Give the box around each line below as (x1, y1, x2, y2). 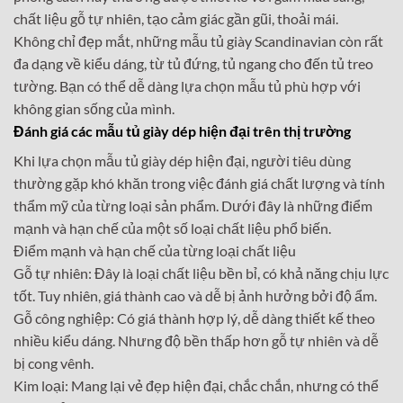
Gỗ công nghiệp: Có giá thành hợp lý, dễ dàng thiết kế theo (13, 309, 375, 327)
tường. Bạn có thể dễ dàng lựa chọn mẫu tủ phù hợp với (13, 76, 361, 94)
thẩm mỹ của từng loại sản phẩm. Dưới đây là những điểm (13, 196, 372, 214)
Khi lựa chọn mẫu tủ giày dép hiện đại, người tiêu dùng (13, 151, 351, 169)
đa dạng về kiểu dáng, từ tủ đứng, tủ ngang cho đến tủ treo (13, 54, 373, 72)
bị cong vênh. (13, 354, 94, 372)
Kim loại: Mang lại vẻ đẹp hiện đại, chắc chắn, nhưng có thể (13, 376, 379, 394)
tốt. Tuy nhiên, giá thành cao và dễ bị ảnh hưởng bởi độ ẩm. (13, 286, 377, 304)
